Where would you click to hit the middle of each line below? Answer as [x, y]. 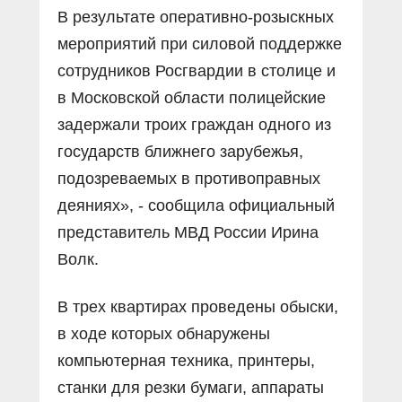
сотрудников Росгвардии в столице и [197, 70]
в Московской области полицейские [192, 97]
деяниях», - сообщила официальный [196, 205]
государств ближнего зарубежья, [180, 151]
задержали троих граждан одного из [194, 124]
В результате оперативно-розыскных [196, 17]
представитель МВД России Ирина [188, 232]
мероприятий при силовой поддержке [200, 44]
